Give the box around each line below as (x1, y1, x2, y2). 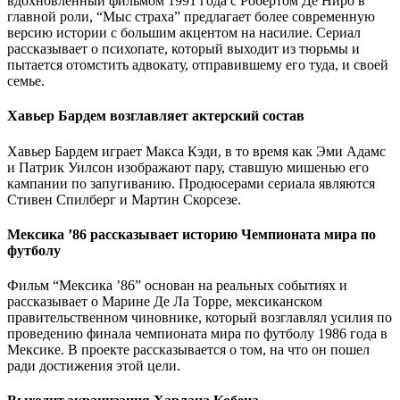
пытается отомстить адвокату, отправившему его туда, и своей (7, 57, 388, 73)
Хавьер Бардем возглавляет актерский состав (7, 108, 304, 124)
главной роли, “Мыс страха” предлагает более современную (7, 9, 375, 25)
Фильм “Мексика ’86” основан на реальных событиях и (7, 278, 347, 294)
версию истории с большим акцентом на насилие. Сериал (7, 25, 361, 41)
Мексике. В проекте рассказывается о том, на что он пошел (7, 342, 370, 358)
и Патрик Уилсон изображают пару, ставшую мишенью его (7, 159, 369, 175)
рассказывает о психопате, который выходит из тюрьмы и (7, 41, 360, 57)
